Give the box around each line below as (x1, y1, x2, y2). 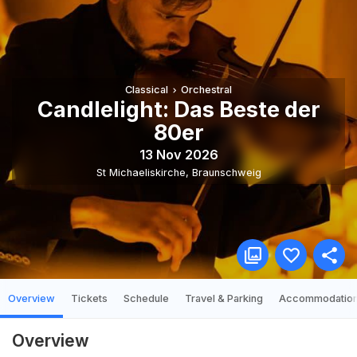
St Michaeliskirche (96, 166, 186, 178)
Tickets (71, 292, 108, 304)
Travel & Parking (185, 292, 263, 304)
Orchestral (181, 84, 233, 96)
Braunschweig (191, 166, 261, 178)
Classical (124, 84, 168, 96)
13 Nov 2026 (139, 146, 218, 163)
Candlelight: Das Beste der (37, 96, 320, 124)
